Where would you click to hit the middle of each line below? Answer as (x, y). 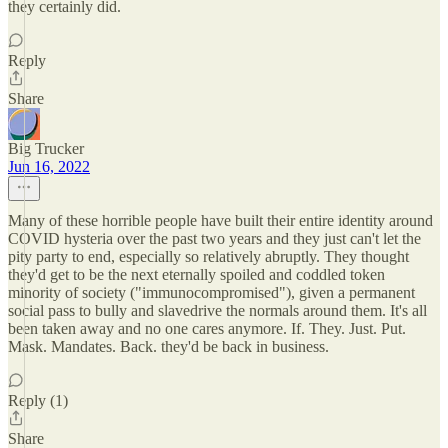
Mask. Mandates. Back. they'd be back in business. (168, 346)
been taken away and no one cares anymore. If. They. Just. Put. (207, 328)
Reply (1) (38, 400)
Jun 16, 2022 (49, 166)
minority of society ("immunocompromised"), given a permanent (211, 292)
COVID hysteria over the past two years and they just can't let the (214, 238)
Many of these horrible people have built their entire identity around (220, 220)
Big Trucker (46, 148)
